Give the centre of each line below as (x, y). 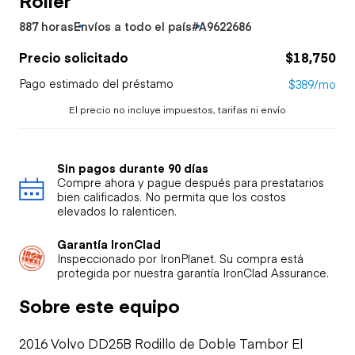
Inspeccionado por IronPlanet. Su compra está (180, 258)
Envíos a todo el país (133, 26)
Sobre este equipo (99, 305)
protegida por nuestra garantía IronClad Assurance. (193, 272)
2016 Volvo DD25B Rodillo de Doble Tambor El (161, 343)
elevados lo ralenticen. (117, 210)
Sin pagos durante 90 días (133, 168)
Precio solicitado (74, 57)
